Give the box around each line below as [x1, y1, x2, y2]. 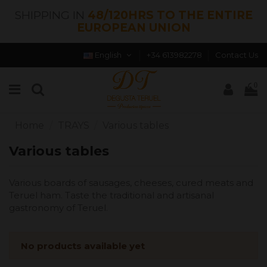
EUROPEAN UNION [76, 21, 191, 35]
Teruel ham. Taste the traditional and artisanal [9, 190, 214, 201]
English [93, 50, 124, 60]
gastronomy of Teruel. [9, 202, 108, 214]
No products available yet [20, 240, 145, 252]
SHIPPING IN [14, 8, 88, 22]
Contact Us [215, 50, 258, 60]
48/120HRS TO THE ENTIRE [87, 8, 253, 22]
